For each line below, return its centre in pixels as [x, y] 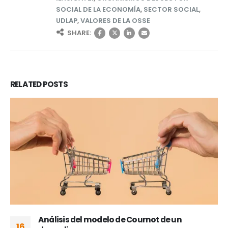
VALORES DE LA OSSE [115, 21]
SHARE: [79, 33]
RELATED [26, 84]
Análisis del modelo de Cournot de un [110, 219]
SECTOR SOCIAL [171, 10]
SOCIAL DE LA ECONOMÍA [98, 10]
